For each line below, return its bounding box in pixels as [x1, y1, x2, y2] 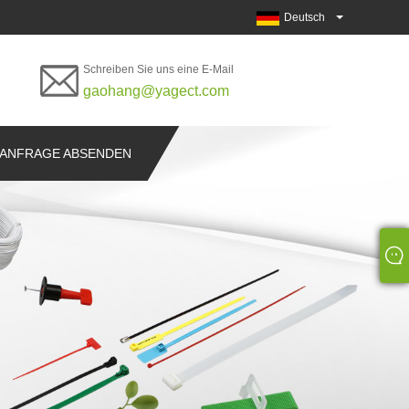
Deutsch [284, 11, 325, 24]
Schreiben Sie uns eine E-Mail [83, 63, 234, 76]
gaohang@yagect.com [83, 83, 229, 99]
